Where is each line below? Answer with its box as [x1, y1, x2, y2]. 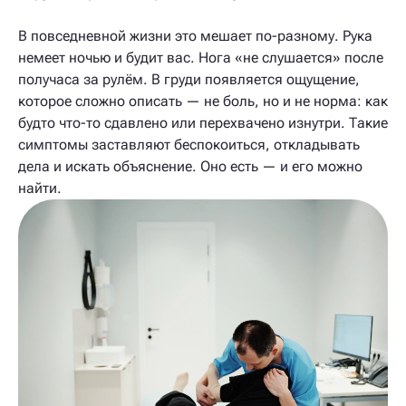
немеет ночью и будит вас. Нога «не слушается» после [18, 49, 383, 66]
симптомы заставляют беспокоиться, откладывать [18, 136, 360, 153]
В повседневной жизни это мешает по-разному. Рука [18, 27, 372, 44]
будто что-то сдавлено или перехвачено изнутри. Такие [18, 114, 388, 131]
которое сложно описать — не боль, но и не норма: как [18, 92, 388, 110]
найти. [18, 179, 62, 197]
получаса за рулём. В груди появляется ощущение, [18, 71, 360, 88]
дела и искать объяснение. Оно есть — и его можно [18, 158, 362, 175]
